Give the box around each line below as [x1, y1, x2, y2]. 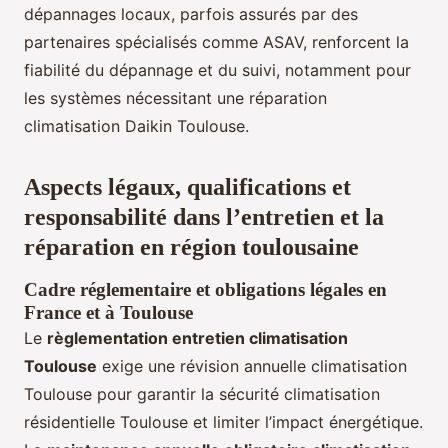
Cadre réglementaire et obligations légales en [24, 278, 387, 300]
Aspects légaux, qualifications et [24, 173, 351, 200]
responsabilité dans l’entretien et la [24, 203, 384, 230]
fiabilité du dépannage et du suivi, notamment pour [24, 59, 411, 80]
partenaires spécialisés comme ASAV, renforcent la [24, 31, 409, 52]
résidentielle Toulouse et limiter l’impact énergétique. [24, 411, 423, 432]
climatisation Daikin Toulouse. [24, 115, 249, 136]
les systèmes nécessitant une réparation [24, 87, 327, 108]
